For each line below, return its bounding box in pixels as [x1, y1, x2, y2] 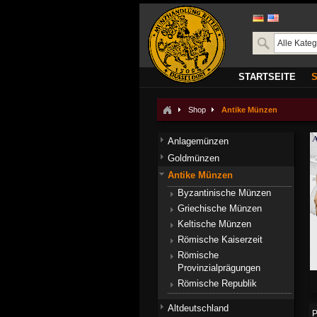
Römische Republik [178, 278, 257, 289]
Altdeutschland [168, 303, 229, 313]
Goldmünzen [168, 153, 219, 163]
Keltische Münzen [178, 219, 251, 229]
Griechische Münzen [178, 203, 262, 214]
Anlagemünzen [168, 136, 229, 146]
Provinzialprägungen [178, 263, 260, 273]
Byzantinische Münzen [178, 188, 271, 198]
